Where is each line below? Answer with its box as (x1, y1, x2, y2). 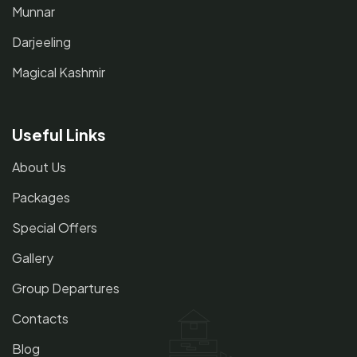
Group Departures (12, 279, 120, 296)
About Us (12, 158, 66, 175)
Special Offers (12, 218, 97, 236)
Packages (12, 188, 70, 206)
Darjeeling (12, 33, 71, 50)
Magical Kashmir (12, 63, 105, 80)
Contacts (12, 309, 69, 327)
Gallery (12, 249, 53, 266)
